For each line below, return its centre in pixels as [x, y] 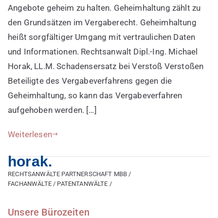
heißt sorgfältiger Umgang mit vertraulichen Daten [102, 37]
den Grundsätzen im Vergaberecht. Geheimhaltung [102, 22]
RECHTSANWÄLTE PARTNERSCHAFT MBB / [70, 174]
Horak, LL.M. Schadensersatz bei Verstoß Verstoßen [106, 66]
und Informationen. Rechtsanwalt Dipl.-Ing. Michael [103, 51]
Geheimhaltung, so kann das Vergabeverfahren [95, 95]
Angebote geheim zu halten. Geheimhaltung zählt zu [104, 8]
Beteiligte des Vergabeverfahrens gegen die [90, 81]
